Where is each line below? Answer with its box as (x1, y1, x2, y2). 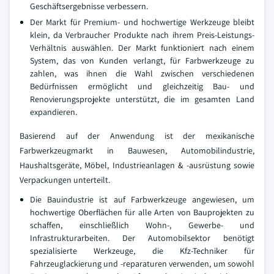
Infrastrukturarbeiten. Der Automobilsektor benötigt (30, 232, 254, 244)
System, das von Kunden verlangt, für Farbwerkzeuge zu (30, 55, 254, 67)
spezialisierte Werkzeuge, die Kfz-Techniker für (30, 245, 254, 257)
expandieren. (30, 106, 77, 118)
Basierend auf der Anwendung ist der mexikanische (20, 130, 254, 142)
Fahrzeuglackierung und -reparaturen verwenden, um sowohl (30, 258, 254, 270)
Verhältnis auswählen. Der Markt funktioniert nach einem (30, 42, 254, 54)
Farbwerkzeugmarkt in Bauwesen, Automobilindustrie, (20, 145, 254, 157)
